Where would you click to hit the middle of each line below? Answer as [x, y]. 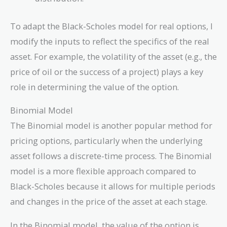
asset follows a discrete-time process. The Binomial [111, 156]
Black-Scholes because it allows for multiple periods [113, 186]
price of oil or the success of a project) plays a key [107, 71]
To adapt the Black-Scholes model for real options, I [111, 26]
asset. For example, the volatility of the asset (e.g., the [113, 56]
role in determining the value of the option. [94, 87]
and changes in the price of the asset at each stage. [109, 202]
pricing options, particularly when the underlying [106, 141]
